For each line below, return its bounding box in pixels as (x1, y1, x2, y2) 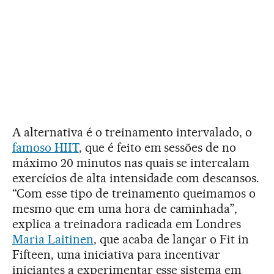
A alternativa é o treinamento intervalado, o (12, 124, 253, 139)
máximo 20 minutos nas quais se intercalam (12, 155, 250, 170)
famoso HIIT (12, 139, 79, 155)
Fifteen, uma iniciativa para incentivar (12, 246, 221, 262)
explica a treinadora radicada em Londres (12, 216, 242, 231)
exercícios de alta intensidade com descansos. (12, 170, 260, 185)
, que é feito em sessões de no (78, 139, 237, 155)
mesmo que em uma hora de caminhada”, (12, 201, 238, 216)
